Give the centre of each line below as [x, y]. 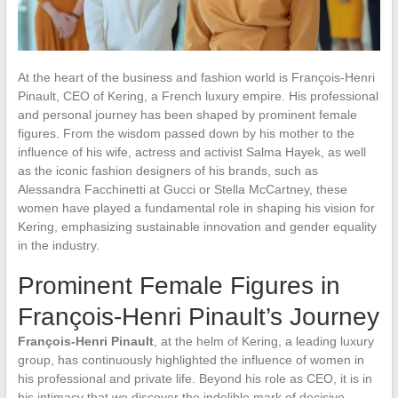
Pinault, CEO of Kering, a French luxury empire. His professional [198, 96]
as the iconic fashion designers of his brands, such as [167, 170]
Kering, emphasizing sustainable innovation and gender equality [197, 226]
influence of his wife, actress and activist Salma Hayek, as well [191, 151]
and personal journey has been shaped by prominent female [187, 114]
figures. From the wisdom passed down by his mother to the [186, 133]
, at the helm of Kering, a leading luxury [263, 341]
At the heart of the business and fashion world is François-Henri [196, 77]
